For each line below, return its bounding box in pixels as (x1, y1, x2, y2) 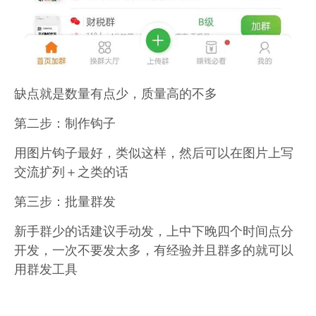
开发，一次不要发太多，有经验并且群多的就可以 (14, 240, 293, 259)
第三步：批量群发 (14, 191, 116, 210)
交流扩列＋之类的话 (14, 162, 128, 181)
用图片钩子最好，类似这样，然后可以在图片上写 (14, 142, 293, 162)
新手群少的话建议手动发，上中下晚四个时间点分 (14, 221, 293, 240)
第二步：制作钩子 (14, 113, 116, 132)
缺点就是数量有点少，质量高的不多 (14, 83, 217, 102)
